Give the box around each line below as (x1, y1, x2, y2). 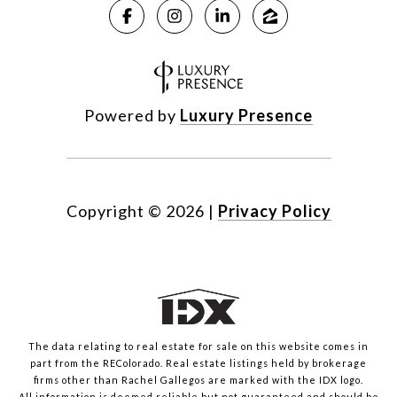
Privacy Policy (217, 200, 331, 221)
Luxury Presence (180, 105, 313, 125)
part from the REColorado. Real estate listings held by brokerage (30, 356, 367, 369)
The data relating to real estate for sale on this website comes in (28, 339, 369, 352)
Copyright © (66, 200, 162, 221)
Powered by (84, 105, 180, 125)
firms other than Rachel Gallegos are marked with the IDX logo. (34, 373, 363, 385)
